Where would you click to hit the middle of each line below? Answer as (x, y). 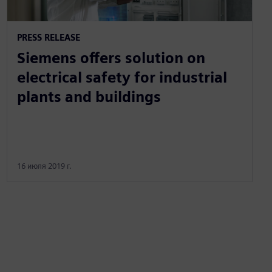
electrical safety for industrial (122, 77)
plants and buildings (89, 97)
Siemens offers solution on (111, 58)
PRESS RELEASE (48, 37)
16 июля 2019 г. (44, 166)
